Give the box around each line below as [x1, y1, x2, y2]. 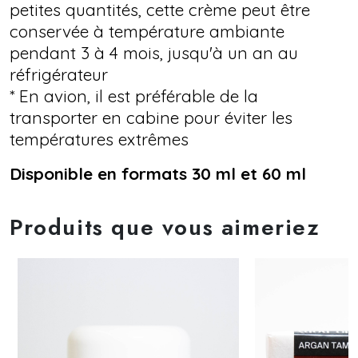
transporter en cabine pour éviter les [10, 106, 292, 128]
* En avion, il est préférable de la [10, 85, 258, 106]
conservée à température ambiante [10, 20, 284, 42]
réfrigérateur [10, 63, 108, 85]
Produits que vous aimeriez [10, 210, 320, 244]
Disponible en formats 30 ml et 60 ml [10, 162, 306, 184]
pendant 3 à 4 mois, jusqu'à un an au [10, 42, 298, 63]
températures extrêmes [10, 128, 189, 149]
